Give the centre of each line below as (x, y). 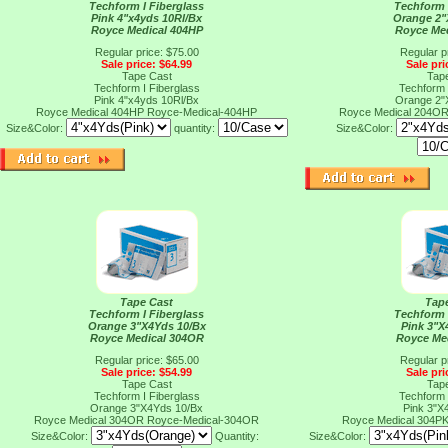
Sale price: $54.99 (146, 372)
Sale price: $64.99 (146, 64)
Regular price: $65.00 (146, 360)
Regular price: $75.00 (146, 52)
